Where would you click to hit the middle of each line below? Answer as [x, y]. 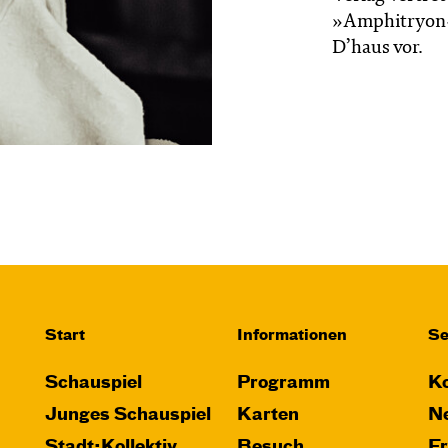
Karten [267, 415]
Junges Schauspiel [128, 415]
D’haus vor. [378, 48]
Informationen [291, 335]
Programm [283, 383]
